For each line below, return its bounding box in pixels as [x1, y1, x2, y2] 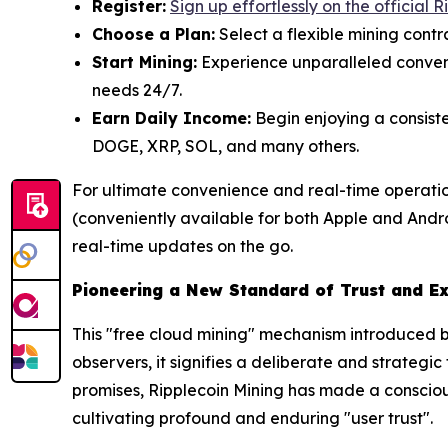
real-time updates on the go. [72, 236, 293, 257]
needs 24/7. [92, 80, 182, 101]
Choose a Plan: [92, 24, 215, 45]
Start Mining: [92, 52, 197, 73]
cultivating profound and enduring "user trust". [72, 408, 433, 429]
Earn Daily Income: [92, 108, 251, 129]
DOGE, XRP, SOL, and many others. [92, 136, 359, 157]
